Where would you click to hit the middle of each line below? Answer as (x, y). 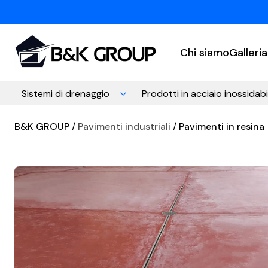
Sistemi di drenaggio (66, 93)
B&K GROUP (42, 127)
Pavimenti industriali (124, 127)
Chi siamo (205, 53)
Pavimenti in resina (222, 127)
